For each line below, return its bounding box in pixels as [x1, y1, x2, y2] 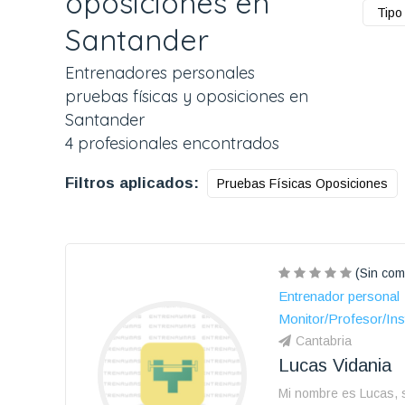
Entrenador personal [278, 288, 400, 304]
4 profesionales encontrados [65, 133, 279, 154]
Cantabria [296, 334, 352, 348]
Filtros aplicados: [65, 174, 199, 192]
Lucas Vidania [278, 355, 391, 375]
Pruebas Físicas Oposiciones [217, 176, 388, 191]
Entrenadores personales [65, 62, 255, 83]
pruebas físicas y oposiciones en [65, 86, 308, 107]
